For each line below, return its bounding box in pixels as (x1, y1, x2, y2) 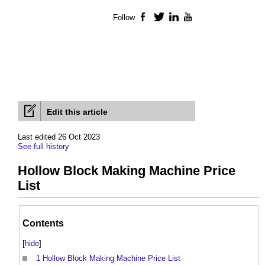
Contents (22, 218, 64, 228)
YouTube (194, 13, 226, 22)
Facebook (150, 13, 185, 22)
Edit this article (47, 107, 108, 117)
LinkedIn (179, 13, 211, 22)
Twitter (164, 13, 189, 22)
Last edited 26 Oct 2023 (18, 132, 100, 142)
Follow (113, 13, 135, 22)
